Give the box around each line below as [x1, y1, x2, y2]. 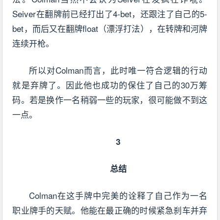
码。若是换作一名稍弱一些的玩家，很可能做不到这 [12, 93, 208, 106]
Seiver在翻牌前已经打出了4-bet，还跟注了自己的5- [12, 7, 208, 20]
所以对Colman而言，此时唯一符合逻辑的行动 [29, 64, 208, 77]
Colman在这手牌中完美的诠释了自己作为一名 [29, 189, 208, 202]
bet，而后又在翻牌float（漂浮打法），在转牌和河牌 [12, 22, 208, 35]
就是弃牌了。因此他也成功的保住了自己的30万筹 [12, 79, 208, 91]
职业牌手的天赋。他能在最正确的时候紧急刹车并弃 [12, 204, 208, 217]
